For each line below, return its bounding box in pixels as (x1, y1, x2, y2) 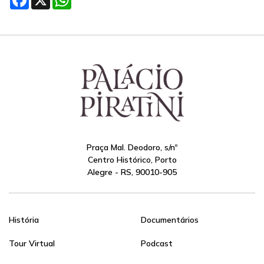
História (9, 214, 39, 225)
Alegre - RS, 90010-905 (87, 167, 177, 177)
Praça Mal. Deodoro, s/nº (87, 142, 177, 153)
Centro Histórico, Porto (87, 154, 177, 165)
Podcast (141, 238, 173, 249)
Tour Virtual (9, 238, 55, 249)
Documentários (141, 214, 199, 225)
